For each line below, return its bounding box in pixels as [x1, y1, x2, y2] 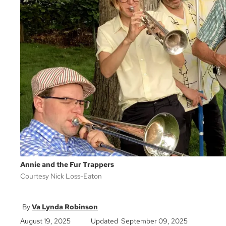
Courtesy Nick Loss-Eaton [20, 172, 102, 181]
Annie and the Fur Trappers [20, 160, 114, 169]
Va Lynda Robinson [32, 202, 98, 212]
